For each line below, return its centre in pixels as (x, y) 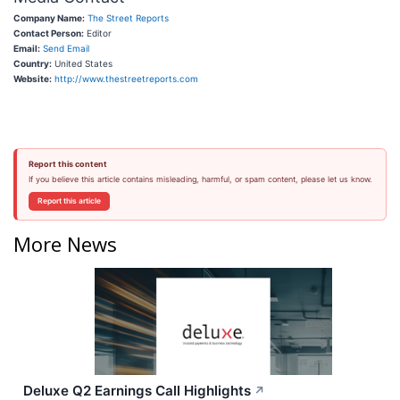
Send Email (66, 48)
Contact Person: (49, 33)
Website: (33, 79)
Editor (98, 33)
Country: (33, 63)
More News (65, 243)
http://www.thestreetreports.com (126, 79)
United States (82, 63)
